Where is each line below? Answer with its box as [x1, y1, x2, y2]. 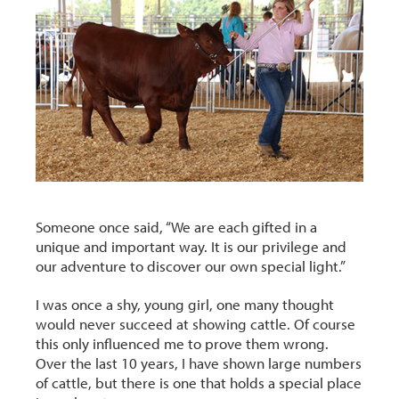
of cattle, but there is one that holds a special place [36, 373, 362, 393]
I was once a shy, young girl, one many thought [36, 295, 335, 314]
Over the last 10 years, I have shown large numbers [36, 354, 362, 373]
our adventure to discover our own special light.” [36, 256, 346, 276]
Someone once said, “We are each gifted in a [36, 217, 318, 237]
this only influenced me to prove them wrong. [36, 334, 330, 354]
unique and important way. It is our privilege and [36, 237, 347, 256]
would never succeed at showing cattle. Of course [36, 314, 356, 334]
